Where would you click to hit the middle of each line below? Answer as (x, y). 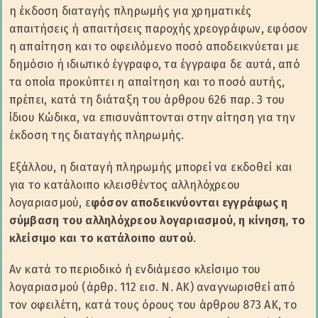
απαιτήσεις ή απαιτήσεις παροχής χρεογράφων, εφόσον (158, 29)
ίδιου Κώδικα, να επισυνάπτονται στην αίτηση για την (152, 118)
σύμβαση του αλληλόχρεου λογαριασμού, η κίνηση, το (157, 220)
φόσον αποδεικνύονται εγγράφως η (189, 202)
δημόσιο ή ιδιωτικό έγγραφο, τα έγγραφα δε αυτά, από (154, 65)
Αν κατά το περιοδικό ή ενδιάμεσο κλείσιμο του (135, 269)
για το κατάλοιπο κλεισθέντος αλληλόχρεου (125, 185)
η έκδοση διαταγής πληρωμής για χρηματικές (130, 11)
